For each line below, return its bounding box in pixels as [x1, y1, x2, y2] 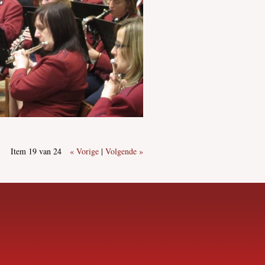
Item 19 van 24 [11, 146, 62, 157]
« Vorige [70, 146, 99, 157]
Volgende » [105, 146, 143, 157]
